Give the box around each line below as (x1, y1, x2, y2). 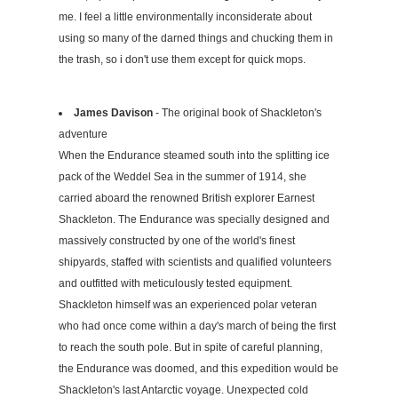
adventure (59, 127, 107, 140)
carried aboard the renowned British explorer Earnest (59, 191, 314, 204)
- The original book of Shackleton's (153, 106, 322, 119)
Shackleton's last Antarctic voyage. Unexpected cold (59, 383, 308, 396)
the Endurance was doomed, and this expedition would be (59, 362, 338, 375)
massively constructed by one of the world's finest (59, 234, 295, 247)
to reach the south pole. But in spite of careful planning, (59, 340, 322, 354)
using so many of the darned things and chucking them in (59, 31, 333, 44)
